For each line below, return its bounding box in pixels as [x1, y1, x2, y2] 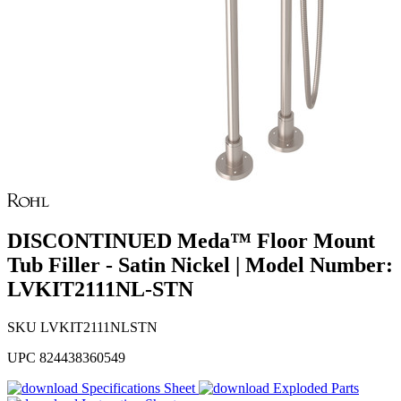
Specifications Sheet [81, 380, 195, 397]
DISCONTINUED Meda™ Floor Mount [7, 229, 375, 253]
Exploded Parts [273, 380, 359, 397]
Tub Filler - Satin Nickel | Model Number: [7, 253, 393, 277]
